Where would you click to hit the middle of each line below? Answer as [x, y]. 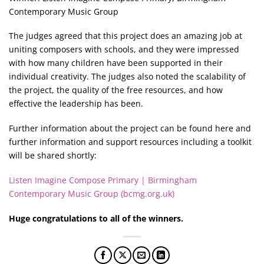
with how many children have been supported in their [116, 63]
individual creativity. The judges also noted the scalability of [127, 77]
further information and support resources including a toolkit [130, 142]
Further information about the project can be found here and [130, 128]
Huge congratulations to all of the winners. [97, 218]
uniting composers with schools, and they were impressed [124, 49]
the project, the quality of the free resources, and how [116, 90]
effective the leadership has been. [76, 104]
